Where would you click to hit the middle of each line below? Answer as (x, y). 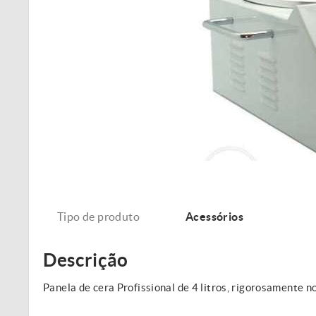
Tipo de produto (98, 217)
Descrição (86, 260)
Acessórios (214, 217)
